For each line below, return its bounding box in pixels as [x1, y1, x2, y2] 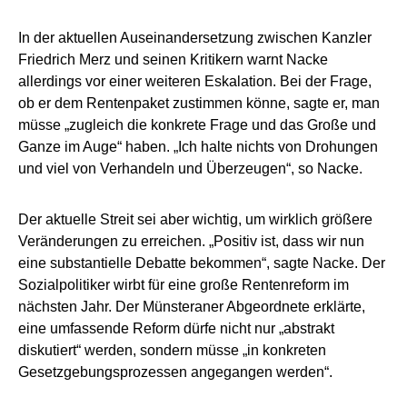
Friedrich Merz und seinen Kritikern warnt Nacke [18, 52, 328, 68]
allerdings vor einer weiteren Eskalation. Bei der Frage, [18, 74, 372, 90]
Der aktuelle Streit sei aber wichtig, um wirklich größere [18, 212, 372, 228]
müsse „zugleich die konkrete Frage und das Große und [18, 117, 376, 134]
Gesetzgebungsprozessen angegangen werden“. [18, 364, 333, 381]
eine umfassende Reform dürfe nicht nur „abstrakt [18, 321, 334, 337]
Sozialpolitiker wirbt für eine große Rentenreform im [18, 277, 349, 293]
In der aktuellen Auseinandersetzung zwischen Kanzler [18, 30, 372, 46]
